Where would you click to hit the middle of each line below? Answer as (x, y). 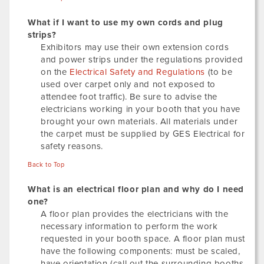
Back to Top (46, 165)
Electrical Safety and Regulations (138, 72)
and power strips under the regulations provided (142, 60)
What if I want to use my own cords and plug (126, 22)
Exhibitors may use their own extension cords (135, 47)
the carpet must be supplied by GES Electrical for (143, 134)
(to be (219, 72)
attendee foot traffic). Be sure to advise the (129, 97)
